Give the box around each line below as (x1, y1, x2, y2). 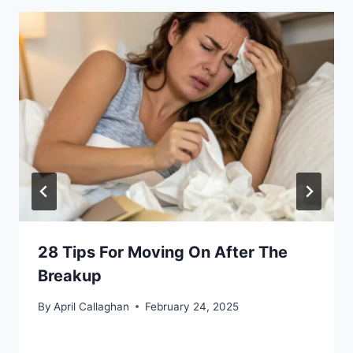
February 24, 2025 (145, 299, 240, 313)
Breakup (38, 266, 102, 286)
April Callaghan (54, 299, 130, 313)
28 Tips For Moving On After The (38, 243, 288, 262)
